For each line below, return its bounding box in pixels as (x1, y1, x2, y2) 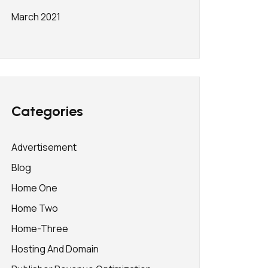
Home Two (11, 202, 58, 215)
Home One (11, 181, 57, 194)
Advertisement (11, 141, 77, 154)
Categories (11, 102, 83, 120)
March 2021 (11, 10, 60, 23)
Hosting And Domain (11, 242, 99, 255)
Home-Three (11, 222, 68, 235)
